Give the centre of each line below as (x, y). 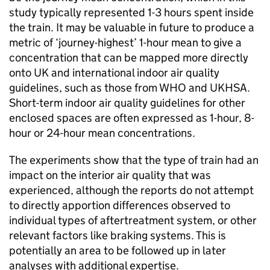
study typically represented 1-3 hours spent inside (131, 12)
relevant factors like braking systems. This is (118, 235)
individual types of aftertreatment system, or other (133, 220)
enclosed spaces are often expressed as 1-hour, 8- (132, 118)
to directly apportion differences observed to (120, 205)
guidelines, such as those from (84, 88)
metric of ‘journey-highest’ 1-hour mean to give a (125, 42)
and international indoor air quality (134, 73)
